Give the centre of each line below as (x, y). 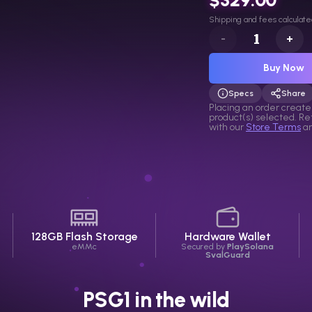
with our (226, 127)
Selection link (242, 100)
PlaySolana (251, 247)
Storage (115, 236)
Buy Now (284, 68)
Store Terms (273, 127)
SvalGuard (227, 255)
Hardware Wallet (227, 236)
